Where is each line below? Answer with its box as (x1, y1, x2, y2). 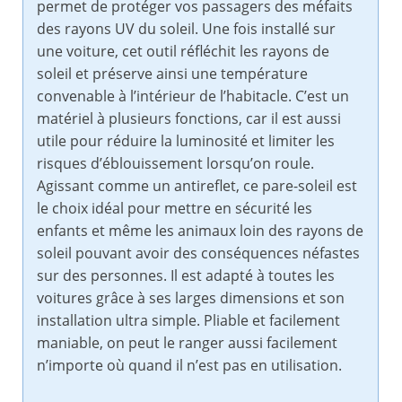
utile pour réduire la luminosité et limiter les (37, 131, 335, 152)
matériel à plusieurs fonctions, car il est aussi (37, 109, 341, 129)
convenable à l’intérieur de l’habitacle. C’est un (37, 86, 349, 107)
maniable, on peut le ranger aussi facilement (37, 333, 337, 354)
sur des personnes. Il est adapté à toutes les (37, 266, 335, 286)
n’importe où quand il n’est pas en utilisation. (37, 355, 342, 376)
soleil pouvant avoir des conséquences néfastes (37, 243, 360, 264)
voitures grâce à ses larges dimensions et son (37, 288, 345, 309)
